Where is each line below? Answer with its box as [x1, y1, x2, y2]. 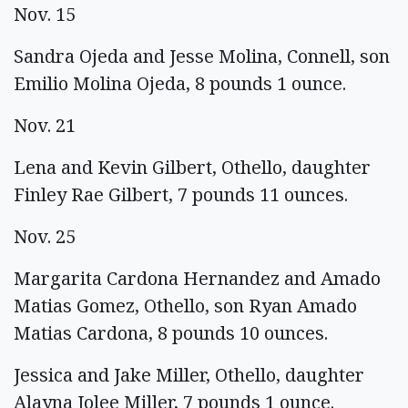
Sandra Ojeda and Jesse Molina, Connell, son [14, 44, 390, 68]
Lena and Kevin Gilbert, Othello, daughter [14, 155, 371, 179]
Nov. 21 [14, 113, 76, 138]
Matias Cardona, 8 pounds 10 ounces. [14, 321, 328, 345]
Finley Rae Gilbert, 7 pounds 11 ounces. [14, 182, 348, 207]
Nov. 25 [14, 224, 76, 249]
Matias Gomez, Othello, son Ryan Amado [14, 293, 357, 318]
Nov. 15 [14, 2, 76, 26]
